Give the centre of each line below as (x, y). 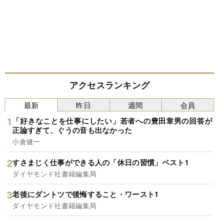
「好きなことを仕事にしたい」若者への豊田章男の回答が (112, 121)
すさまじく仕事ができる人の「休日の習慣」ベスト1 (101, 162)
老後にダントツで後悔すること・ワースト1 (86, 194)
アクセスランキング (109, 85)
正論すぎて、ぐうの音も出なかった (72, 130)
